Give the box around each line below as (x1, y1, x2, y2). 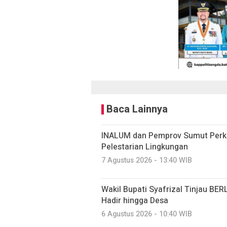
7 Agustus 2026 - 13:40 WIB (101, 155, 192, 166)
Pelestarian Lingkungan (101, 141, 188, 154)
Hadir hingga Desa (101, 195, 168, 207)
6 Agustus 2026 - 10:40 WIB (101, 209, 192, 220)
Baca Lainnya (106, 102, 168, 117)
